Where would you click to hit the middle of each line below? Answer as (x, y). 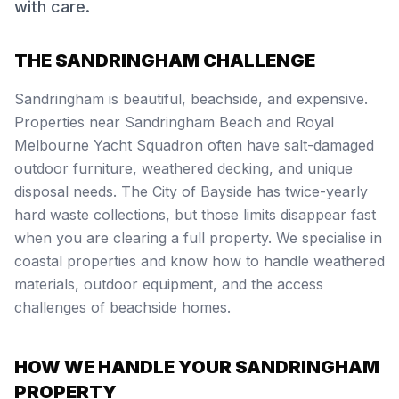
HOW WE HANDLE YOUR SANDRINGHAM (197, 367)
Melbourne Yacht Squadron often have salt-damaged (194, 145)
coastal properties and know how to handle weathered (199, 261)
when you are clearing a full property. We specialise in (198, 238)
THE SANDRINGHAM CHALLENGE (165, 61)
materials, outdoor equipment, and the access (169, 284)
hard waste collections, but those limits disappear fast (195, 215)
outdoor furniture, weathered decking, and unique (183, 168)
